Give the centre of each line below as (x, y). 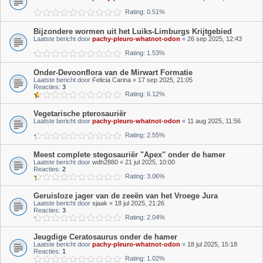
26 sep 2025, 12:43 (215, 39)
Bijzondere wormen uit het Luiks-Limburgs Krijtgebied (133, 31)
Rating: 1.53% (143, 53)
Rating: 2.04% (143, 217)
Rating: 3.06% (143, 176)
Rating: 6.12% (143, 94)
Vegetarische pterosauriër (80, 114)
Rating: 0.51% (143, 12)
